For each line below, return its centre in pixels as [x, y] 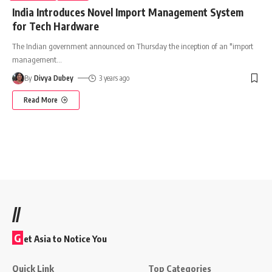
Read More [41, 100]
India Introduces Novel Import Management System [128, 12]
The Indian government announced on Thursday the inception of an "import [133, 46]
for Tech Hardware [56, 26]
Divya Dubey [54, 78]
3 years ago [114, 78]
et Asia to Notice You [65, 238]
